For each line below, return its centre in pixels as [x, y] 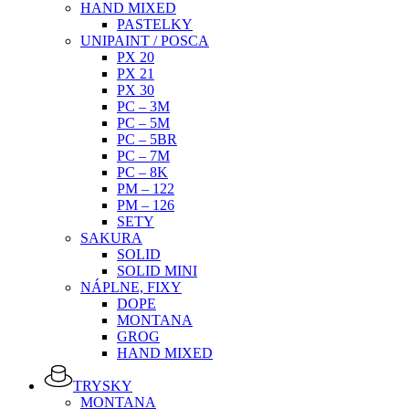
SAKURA [111, 238]
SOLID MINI [157, 271]
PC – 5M [143, 123]
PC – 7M [143, 156]
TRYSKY [103, 386]
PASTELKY [155, 24]
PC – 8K [142, 172]
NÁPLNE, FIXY [131, 287]
